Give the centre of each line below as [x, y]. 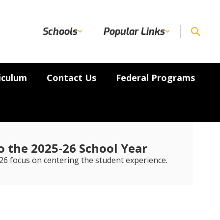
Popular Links [134, 31]
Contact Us [71, 78]
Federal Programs [155, 78]
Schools [60, 31]
